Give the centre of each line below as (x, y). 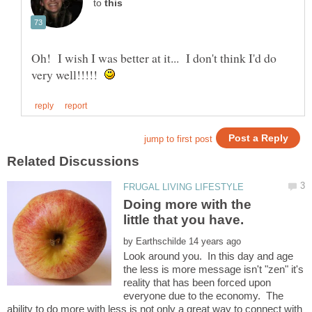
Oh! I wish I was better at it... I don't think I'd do (154, 58)
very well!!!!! (68, 75)
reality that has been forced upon (197, 283)
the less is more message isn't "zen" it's (214, 270)
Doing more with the (188, 205)
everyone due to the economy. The (204, 296)
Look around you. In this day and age (209, 256)
